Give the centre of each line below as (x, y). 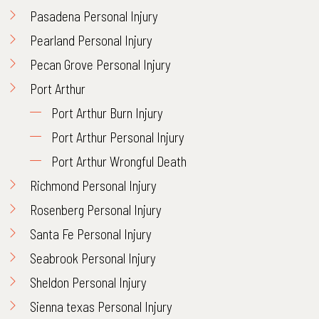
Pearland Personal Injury (91, 40)
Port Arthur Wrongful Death (119, 161)
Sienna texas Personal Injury (101, 307)
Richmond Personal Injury (93, 185)
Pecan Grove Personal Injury (100, 64)
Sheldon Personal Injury (88, 282)
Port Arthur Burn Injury (107, 113)
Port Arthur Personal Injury (118, 137)
